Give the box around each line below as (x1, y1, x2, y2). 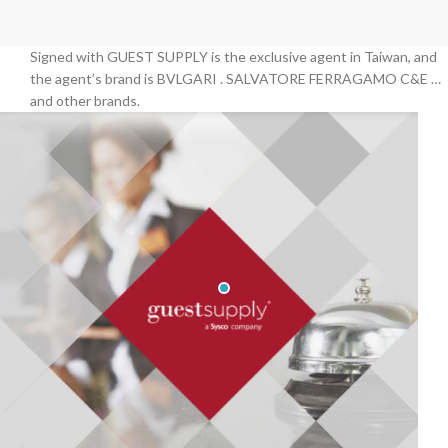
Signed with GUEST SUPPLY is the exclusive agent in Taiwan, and (30, 47, 437, 65)
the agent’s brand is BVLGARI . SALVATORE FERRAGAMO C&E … (30, 69, 441, 87)
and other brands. (30, 91, 140, 109)
